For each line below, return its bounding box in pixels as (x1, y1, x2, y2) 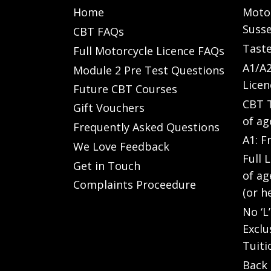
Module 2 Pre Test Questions (73, 62, 224, 77)
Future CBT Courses (73, 82, 177, 97)
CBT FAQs (73, 24, 124, 39)
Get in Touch (73, 158, 140, 173)
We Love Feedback (73, 139, 169, 154)
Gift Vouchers (73, 100, 145, 116)
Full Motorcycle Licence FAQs (73, 43, 224, 58)
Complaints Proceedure (73, 177, 196, 192)
